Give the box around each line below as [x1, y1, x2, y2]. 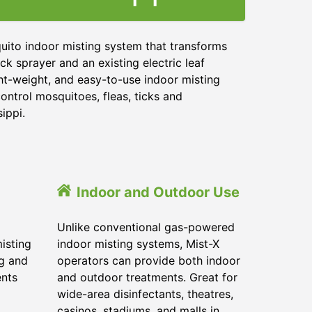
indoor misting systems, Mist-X [57, 237, 219, 251]
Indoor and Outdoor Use [77, 184, 240, 201]
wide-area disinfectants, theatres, [57, 287, 233, 301]
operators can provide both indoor [57, 253, 240, 267]
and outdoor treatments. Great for [57, 270, 237, 284]
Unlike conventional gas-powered [57, 220, 235, 234]
